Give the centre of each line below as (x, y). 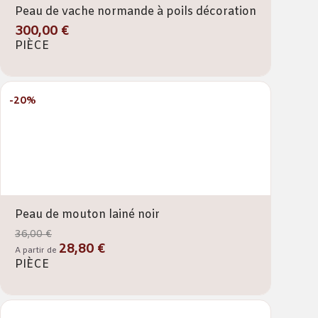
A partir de (37, 250)
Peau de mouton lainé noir (87, 214)
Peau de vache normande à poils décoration (136, 11)
